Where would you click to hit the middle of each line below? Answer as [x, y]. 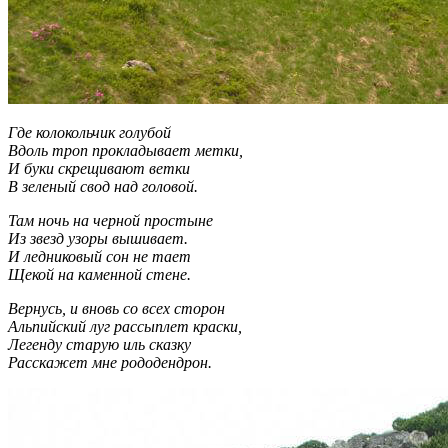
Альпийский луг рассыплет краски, [125, 326]
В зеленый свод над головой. [103, 186]
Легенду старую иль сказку [99, 344]
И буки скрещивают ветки [99, 168]
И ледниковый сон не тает [99, 256]
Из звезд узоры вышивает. [98, 238]
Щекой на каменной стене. [99, 274]
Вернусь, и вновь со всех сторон [116, 308]
